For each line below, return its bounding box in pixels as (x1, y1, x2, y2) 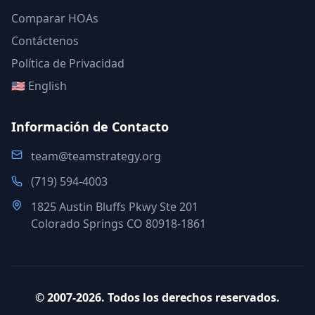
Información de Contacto (11, 118, 169, 135)
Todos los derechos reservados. (108, 290, 280, 305)
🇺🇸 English (11, 78, 67, 94)
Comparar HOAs (11, 11, 98, 26)
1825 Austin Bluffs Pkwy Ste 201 (31, 199, 198, 214)
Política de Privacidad (11, 56, 124, 71)
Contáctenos (11, 33, 79, 49)
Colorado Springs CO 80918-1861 (31, 216, 206, 231)
